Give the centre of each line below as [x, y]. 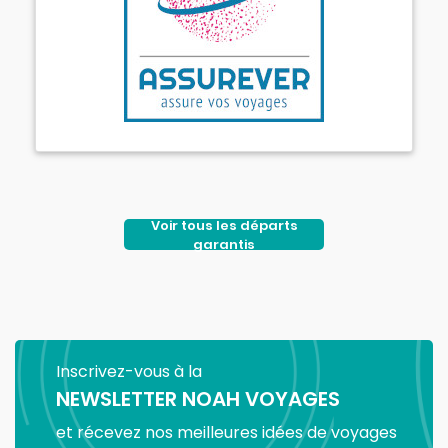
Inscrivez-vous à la [129, 372]
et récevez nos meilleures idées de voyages [226, 432]
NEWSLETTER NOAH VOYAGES [198, 399]
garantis [224, 244]
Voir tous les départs [224, 225]
